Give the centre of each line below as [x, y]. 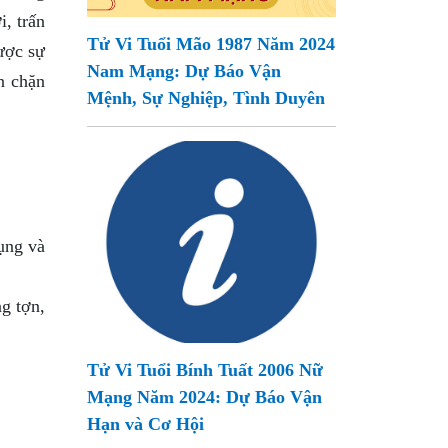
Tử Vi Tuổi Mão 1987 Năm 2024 [211, 44]
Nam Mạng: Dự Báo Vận [184, 71]
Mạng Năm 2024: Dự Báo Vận [205, 397]
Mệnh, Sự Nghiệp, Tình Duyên [206, 98]
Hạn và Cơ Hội [146, 424]
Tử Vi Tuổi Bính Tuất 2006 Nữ [205, 370]
